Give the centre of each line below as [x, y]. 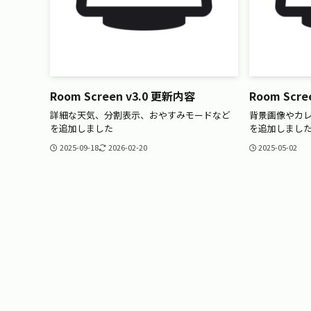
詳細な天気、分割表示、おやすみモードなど [140, 115]
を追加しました [82, 128]
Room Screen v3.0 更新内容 [123, 95]
